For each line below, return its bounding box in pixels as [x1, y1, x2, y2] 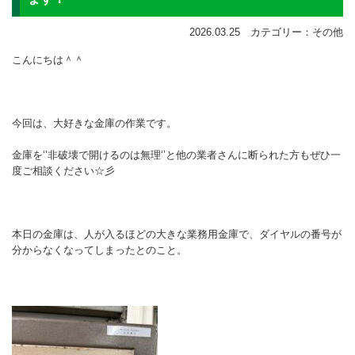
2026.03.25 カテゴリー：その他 [189, 25, 343, 38]
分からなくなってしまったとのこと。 [12, 243, 187, 256]
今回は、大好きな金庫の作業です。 [12, 116, 177, 129]
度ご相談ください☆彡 [12, 164, 115, 177]
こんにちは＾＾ [12, 53, 84, 66]
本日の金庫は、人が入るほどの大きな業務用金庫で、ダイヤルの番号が [12, 227, 342, 240]
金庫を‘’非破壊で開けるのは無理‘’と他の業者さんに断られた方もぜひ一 [12, 148, 341, 161]
